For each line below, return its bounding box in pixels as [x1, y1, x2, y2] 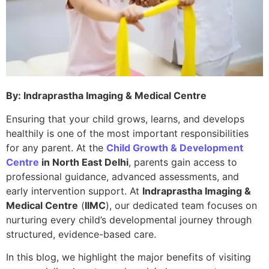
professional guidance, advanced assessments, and [6, 170, 239, 183]
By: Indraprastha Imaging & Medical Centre [6, 89, 207, 102]
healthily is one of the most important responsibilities [6, 127, 249, 139]
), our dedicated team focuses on [106, 199, 257, 211]
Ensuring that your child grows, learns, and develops [6, 112, 244, 125]
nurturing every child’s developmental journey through [6, 213, 252, 226]
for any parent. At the [6, 141, 106, 154]
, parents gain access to [128, 156, 237, 168]
